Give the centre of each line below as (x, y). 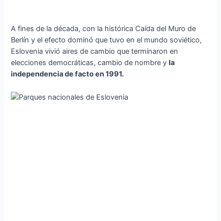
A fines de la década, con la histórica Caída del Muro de (104, 29)
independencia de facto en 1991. (68, 74)
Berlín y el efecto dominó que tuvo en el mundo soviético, (107, 40)
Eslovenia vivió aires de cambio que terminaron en (95, 52)
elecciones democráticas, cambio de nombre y (90, 63)
